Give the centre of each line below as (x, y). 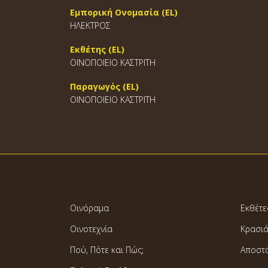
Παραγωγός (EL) (104, 86)
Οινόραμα (89, 208)
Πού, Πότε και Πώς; (107, 250)
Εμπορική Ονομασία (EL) (124, 12)
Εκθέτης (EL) (97, 49)
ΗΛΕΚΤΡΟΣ (90, 25)
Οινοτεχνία (91, 229)
